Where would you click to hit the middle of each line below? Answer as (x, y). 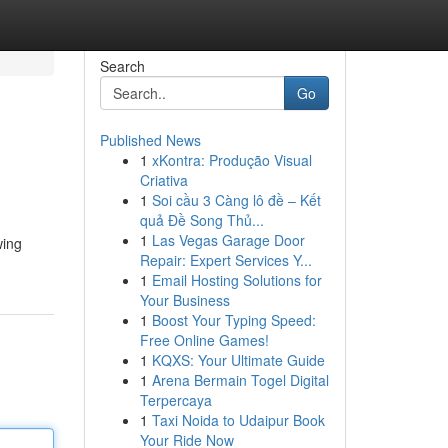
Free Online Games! (204, 340)
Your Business (184, 300)
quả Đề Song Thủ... (201, 220)
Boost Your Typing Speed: (233, 320)
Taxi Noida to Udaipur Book (238, 420)
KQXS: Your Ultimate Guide (238, 360)
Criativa (163, 180)
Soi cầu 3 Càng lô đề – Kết (236, 200)
